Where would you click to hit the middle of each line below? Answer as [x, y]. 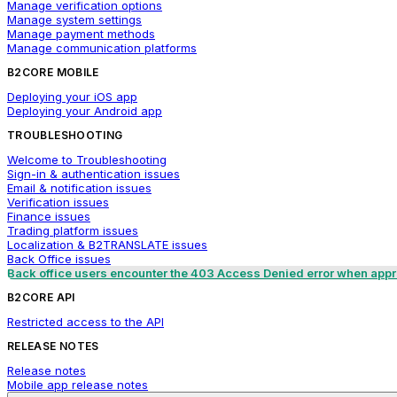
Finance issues [49, 216]
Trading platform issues [73, 230]
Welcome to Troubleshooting [87, 160]
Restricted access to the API [86, 322]
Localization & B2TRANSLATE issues [107, 245]
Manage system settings [74, 19]
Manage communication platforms [102, 48]
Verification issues [58, 202]
